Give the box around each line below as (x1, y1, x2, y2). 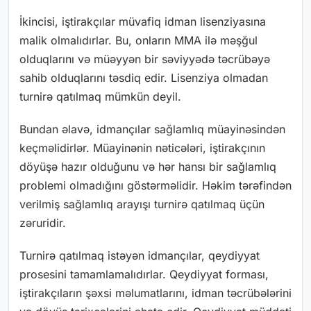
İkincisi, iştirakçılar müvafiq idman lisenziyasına (19, 15, 266, 29)
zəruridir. (19, 216, 66, 230)
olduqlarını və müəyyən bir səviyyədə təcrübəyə (19, 52, 270, 67)
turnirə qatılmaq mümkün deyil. (19, 90, 181, 104)
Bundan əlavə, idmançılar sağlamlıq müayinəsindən (19, 122, 285, 137)
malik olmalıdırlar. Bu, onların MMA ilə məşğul (19, 33, 258, 48)
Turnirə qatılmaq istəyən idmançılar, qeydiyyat (19, 249, 260, 263)
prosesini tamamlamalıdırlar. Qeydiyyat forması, (19, 267, 269, 282)
